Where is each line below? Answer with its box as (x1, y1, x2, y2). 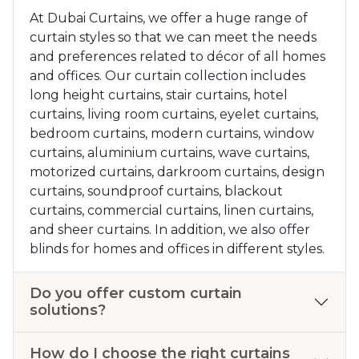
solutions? (30, 301, 106, 320)
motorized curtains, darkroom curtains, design (30, 164, 325, 180)
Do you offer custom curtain (30, 284, 242, 303)
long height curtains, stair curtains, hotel (30, 87, 288, 103)
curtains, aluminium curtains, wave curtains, (30, 145, 309, 161)
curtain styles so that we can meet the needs (30, 30, 317, 46)
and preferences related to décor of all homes (30, 49, 325, 65)
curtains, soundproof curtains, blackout (30, 184, 283, 200)
